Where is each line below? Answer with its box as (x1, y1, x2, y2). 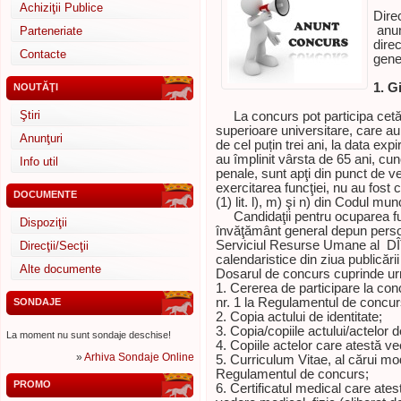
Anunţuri (20, 132, 63, 145)
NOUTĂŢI (13, 81, 58, 92)
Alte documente (20, 262, 101, 276)
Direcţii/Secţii (20, 239, 89, 252)
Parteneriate (20, 24, 82, 38)
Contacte (20, 47, 66, 61)
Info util (20, 155, 58, 168)
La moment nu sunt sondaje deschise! (6, 329, 171, 340)
